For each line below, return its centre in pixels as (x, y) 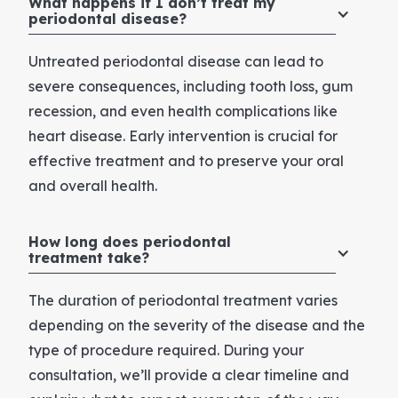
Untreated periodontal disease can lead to (176, 61)
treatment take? (89, 257)
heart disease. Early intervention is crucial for (183, 135)
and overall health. (93, 185)
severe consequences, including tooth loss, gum (191, 86)
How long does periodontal (130, 241)
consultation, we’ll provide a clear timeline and (189, 374)
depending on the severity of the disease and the (197, 325)
